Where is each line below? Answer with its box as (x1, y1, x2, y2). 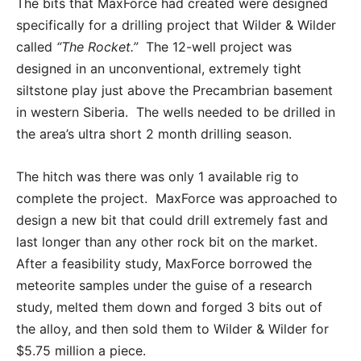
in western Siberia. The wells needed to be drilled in (16, 103, 335, 120)
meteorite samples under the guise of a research (16, 276, 312, 293)
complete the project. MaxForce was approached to (16, 189, 338, 206)
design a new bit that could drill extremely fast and (16, 211, 328, 228)
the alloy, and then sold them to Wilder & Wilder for (16, 320, 329, 337)
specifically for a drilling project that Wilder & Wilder (16, 16, 336, 33)
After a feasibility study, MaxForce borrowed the (16, 255, 312, 272)
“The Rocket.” (56, 38, 138, 55)
